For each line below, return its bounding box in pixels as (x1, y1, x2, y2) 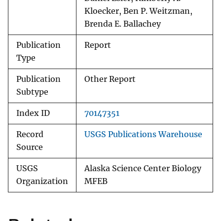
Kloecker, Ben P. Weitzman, (84, 6, 192, 16)
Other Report (84, 74, 136, 84)
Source (16, 143, 43, 152)
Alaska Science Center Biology (84, 164, 201, 174)
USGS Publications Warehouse (84, 130, 202, 140)
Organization (16, 177, 68, 186)
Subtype (16, 87, 48, 97)
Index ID (16, 109, 50, 118)
